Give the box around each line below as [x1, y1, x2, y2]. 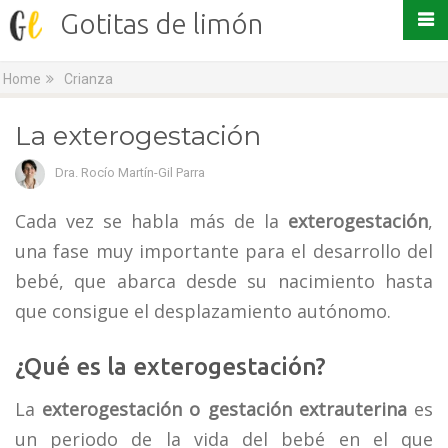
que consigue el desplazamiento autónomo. [15, 299, 391, 323]
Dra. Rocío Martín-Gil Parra [55, 165, 205, 180]
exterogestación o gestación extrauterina [42, 397, 407, 421]
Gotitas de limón [60, 8, 263, 39]
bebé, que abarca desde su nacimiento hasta [15, 269, 433, 293]
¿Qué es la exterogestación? [15, 353, 326, 380]
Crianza [64, 71, 114, 87]
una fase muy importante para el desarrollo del [15, 239, 433, 263]
